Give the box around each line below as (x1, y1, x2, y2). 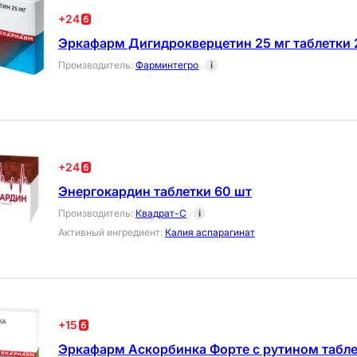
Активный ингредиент (58, 226, 160, 239)
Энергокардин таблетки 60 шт (58, 183, 252, 200)
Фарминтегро (135, 59, 198, 72)
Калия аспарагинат (165, 226, 255, 239)
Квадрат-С (135, 207, 186, 220)
